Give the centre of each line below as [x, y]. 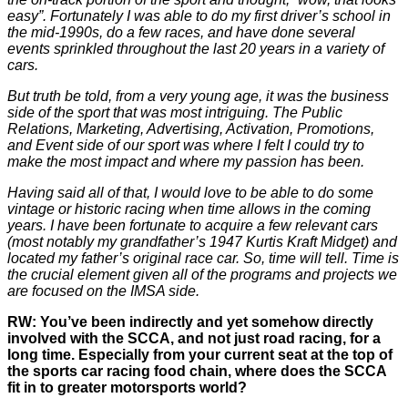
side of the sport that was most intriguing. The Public [175, 112]
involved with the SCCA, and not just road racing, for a [194, 338]
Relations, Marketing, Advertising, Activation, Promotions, [191, 129]
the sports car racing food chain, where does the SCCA [197, 371]
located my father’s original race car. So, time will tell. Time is [203, 258]
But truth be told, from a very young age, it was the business [198, 96]
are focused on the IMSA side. [103, 291]
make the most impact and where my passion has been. [186, 162]
